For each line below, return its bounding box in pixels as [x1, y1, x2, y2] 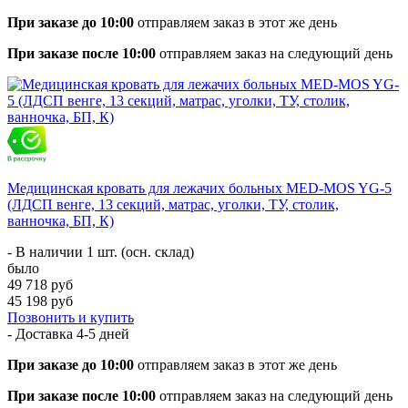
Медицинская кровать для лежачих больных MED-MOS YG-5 [7, 179, 392, 196]
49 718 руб [7, 276, 73, 292]
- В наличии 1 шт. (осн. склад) [7, 243, 194, 260]
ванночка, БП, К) [7, 212, 114, 229]
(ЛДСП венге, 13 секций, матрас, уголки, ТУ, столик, [7, 196, 339, 212]
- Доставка [7, 325, 76, 342]
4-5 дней [76, 325, 129, 342]
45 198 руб [7, 292, 73, 309]
